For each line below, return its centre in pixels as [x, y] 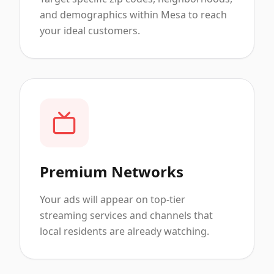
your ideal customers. [90, 31]
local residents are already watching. [124, 231]
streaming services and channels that [126, 215]
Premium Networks [112, 172]
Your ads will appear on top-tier [113, 199]
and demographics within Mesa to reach [133, 15]
